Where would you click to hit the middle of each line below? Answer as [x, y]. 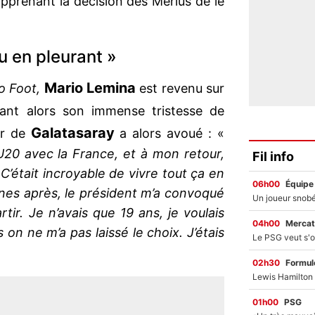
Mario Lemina [90, 88]
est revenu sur [180, 89]
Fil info [273, 156]
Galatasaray [72, 133]
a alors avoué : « [169, 134]
